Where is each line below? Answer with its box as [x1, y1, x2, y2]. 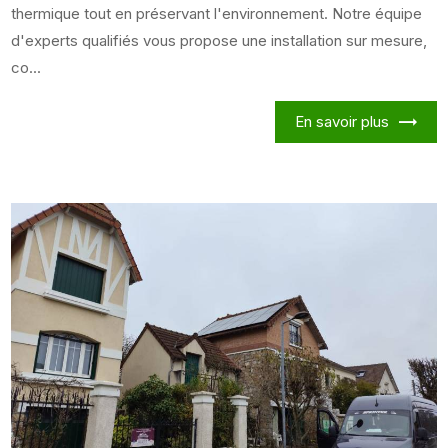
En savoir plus [294, 111, 389, 131]
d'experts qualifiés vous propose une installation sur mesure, [11, 30, 428, 50]
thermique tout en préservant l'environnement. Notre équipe [11, 3, 423, 23]
